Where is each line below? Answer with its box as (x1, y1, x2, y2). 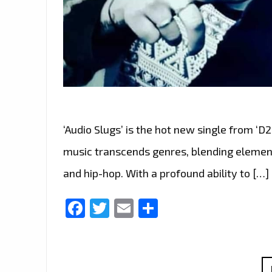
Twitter (109, 196, 173, 220)
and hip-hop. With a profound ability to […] (63, 166, 270, 180)
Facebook (85, 196, 171, 220)
